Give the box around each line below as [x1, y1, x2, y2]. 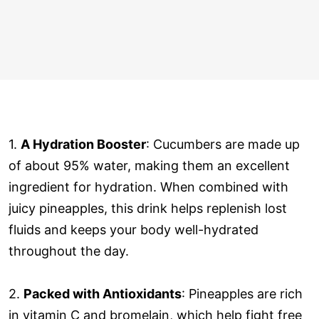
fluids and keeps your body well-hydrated [9, 221, 258, 237]
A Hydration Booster [21, 136, 146, 152]
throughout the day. [9, 243, 129, 258]
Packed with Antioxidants [23, 286, 182, 301]
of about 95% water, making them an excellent [9, 157, 290, 173]
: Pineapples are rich [182, 286, 303, 301]
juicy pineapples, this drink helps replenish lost [9, 200, 287, 216]
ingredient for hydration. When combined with [9, 179, 288, 194]
